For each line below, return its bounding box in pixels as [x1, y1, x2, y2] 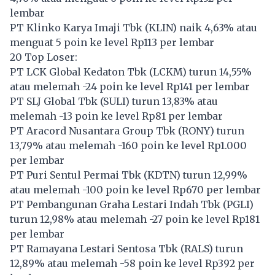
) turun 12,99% [176, 168, 247, 181]
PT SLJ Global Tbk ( [10, 95, 103, 107]
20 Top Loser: [10, 50, 77, 63]
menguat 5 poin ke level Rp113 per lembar [10, 36, 214, 48]
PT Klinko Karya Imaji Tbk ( [10, 21, 149, 34]
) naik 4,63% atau [172, 21, 257, 34]
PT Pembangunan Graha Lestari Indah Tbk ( [10, 198, 227, 211]
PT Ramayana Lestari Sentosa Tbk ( [10, 242, 184, 255]
